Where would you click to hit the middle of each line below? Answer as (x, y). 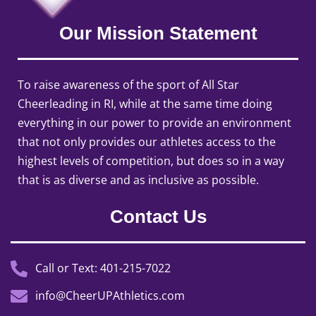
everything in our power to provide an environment (154, 123)
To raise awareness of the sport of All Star (128, 85)
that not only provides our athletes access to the (147, 142)
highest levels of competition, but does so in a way (151, 161)
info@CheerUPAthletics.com (110, 296)
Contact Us (158, 217)
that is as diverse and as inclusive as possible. (138, 180)
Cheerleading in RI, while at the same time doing (145, 104)
